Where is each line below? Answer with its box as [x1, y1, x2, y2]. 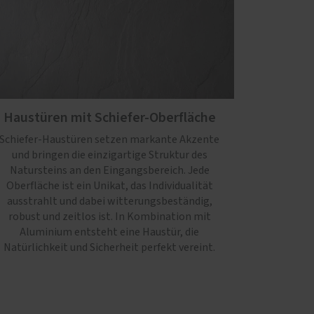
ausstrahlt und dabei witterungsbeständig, [6, 195, 212, 207]
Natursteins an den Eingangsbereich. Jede [9, 164, 210, 176]
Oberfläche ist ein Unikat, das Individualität [6, 179, 213, 191]
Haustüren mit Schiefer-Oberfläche [3, 107, 216, 128]
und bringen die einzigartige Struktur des [11, 149, 207, 161]
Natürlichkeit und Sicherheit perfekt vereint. [4, 241, 215, 253]
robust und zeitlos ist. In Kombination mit [8, 210, 211, 222]
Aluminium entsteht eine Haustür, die [20, 226, 199, 238]
